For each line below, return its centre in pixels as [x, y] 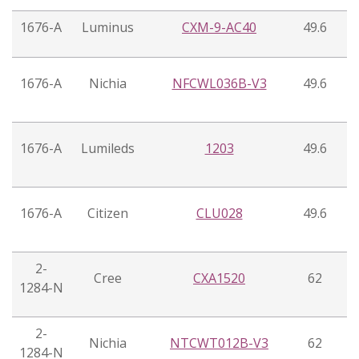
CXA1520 [219, 278]
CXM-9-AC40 [219, 28]
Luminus [108, 28]
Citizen [108, 214]
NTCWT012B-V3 [219, 343]
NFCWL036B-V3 [219, 84]
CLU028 [219, 214]
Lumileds [108, 149]
